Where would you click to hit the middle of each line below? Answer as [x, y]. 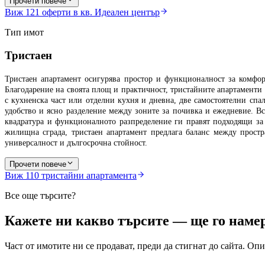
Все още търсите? [40, 195]
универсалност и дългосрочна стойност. [76, 143]
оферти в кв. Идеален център [101, 12]
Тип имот [24, 33]
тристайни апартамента [89, 175]
